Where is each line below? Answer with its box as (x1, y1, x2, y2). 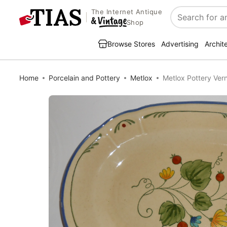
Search (171, 17, 198, 28)
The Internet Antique (91, 8, 163, 16)
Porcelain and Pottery (49, 73, 120, 82)
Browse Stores (107, 40, 155, 48)
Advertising (161, 40, 199, 48)
